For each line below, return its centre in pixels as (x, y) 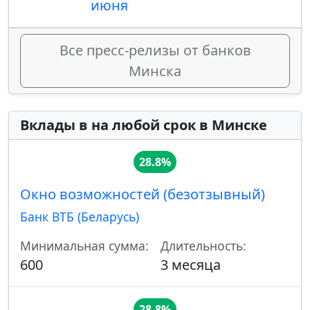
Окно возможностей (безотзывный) (143, 194)
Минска (155, 71)
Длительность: (203, 246)
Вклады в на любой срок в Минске (144, 125)
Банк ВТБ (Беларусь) (80, 217)
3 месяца (191, 265)
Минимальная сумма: (84, 246)
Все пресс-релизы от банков (155, 51)
